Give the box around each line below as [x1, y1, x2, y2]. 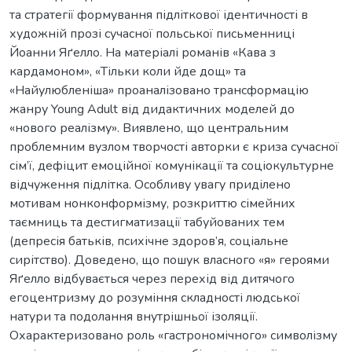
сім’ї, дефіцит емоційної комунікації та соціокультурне [9, 156, 334, 174]
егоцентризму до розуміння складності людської [9, 288, 300, 306]
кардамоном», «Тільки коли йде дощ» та [9, 62, 246, 80]
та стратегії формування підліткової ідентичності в [9, 5, 308, 24]
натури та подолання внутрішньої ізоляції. [9, 307, 258, 325]
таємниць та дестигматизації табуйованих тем [9, 213, 284, 231]
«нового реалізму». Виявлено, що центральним [9, 119, 288, 137]
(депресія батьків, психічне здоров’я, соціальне [9, 232, 288, 250]
